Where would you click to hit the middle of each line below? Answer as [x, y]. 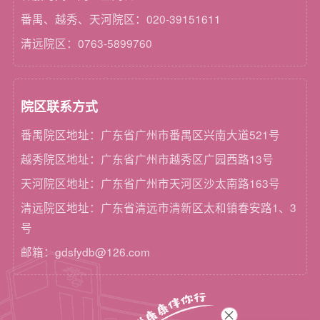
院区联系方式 [60, 106]
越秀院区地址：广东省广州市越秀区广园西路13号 [147, 158]
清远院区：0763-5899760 [87, 43]
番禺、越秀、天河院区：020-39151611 [121, 19]
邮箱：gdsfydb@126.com [86, 251]
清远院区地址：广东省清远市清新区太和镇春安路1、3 [159, 207]
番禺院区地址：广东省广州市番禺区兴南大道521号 [151, 134]
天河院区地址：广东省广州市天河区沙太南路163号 [151, 182]
